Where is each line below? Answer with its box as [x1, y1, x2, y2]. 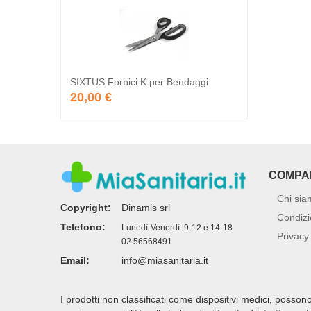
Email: [60, 254, 90, 266]
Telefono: [60, 221, 106, 233]
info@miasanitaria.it [121, 254, 208, 266]
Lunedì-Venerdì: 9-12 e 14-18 [121, 222, 233, 233]
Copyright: [60, 201, 111, 213]
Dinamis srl [121, 201, 170, 213]
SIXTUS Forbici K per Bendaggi [70, 76, 208, 87]
